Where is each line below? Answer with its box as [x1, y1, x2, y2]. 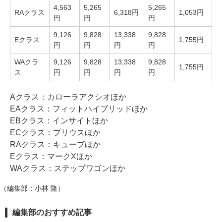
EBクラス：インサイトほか [10, 116, 108, 125]
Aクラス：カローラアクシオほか [10, 93, 126, 101]
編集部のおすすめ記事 [12, 208, 92, 217]
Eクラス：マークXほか [10, 152, 92, 161]
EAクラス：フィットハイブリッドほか [10, 105, 148, 113]
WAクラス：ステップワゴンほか [10, 164, 125, 172]
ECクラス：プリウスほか [10, 128, 101, 137]
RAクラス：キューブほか [10, 140, 101, 149]
